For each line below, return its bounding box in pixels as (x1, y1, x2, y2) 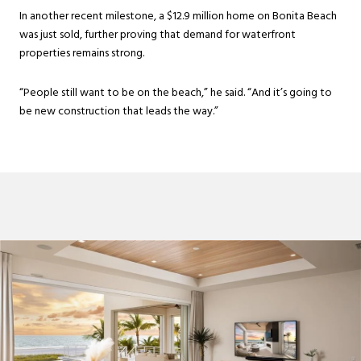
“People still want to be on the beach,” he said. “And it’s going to (19, 84, 332, 103)
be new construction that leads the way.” (19, 102, 218, 122)
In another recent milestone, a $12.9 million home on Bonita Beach (19, 6, 337, 26)
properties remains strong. (19, 44, 144, 63)
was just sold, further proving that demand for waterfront (19, 25, 296, 44)
